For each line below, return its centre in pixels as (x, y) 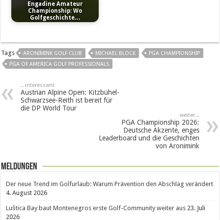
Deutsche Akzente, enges (161, 130)
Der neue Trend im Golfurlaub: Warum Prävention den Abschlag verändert (110, 184)
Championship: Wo (55, 11)
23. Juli (196, 208)
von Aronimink (177, 146)
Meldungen (19, 167)
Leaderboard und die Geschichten (149, 138)
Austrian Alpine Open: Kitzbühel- (70, 92)
